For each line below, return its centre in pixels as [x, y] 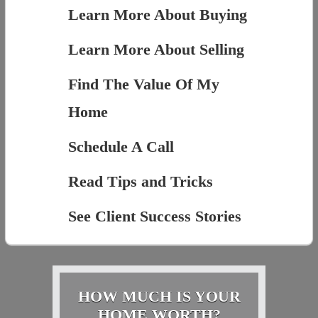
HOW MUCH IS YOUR [159, 296]
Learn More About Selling [156, 49]
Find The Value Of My [143, 84]
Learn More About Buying [157, 14]
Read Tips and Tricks [140, 181]
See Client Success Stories [154, 216]
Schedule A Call [121, 146]
